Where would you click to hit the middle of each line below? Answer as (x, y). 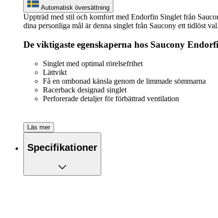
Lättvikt (55, 72)
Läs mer (39, 127)
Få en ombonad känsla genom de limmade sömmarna (124, 81)
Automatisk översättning (75, 8)
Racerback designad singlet (85, 90)
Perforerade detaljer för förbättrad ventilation (111, 98)
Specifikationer (62, 147)
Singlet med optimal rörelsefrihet (93, 63)
